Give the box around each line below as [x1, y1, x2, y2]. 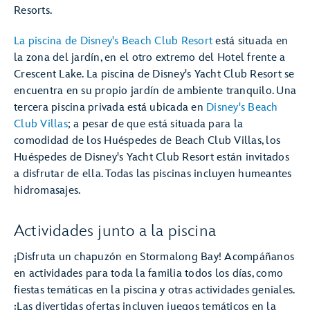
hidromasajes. [14, 184, 81, 197]
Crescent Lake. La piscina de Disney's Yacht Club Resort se [14, 68, 295, 81]
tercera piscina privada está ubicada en [14, 101, 206, 114]
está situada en [212, 35, 288, 48]
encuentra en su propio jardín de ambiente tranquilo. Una [14, 84, 296, 98]
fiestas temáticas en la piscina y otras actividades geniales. [14, 284, 295, 297]
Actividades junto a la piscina [14, 221, 216, 241]
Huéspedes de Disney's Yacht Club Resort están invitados [14, 151, 289, 164]
